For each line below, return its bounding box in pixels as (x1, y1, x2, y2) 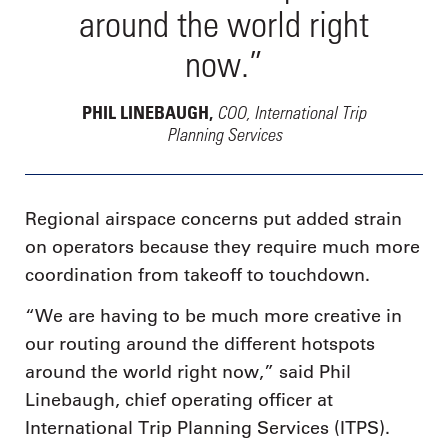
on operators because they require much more (25, 235, 420, 258)
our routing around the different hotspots (25, 333, 375, 356)
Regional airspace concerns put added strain (25, 207, 402, 230)
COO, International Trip (217, 99, 366, 123)
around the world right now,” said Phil (25, 361, 351, 384)
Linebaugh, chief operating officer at (25, 389, 333, 412)
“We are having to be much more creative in (25, 305, 402, 328)
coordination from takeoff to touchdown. (25, 263, 370, 286)
